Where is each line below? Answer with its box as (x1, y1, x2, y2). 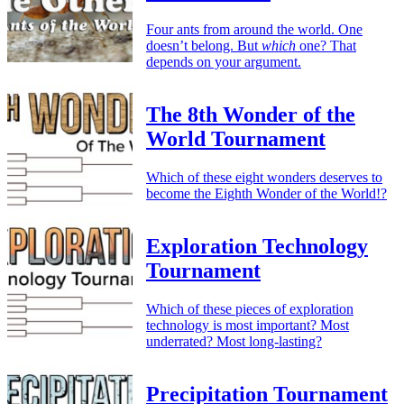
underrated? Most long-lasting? (146, 333, 322, 349)
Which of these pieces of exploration (146, 300, 353, 317)
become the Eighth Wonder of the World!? (146, 185, 387, 201)
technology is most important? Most (146, 317, 349, 333)
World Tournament (146, 127, 326, 151)
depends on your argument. (146, 54, 301, 70)
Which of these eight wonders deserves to (146, 169, 382, 185)
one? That (296, 38, 356, 54)
